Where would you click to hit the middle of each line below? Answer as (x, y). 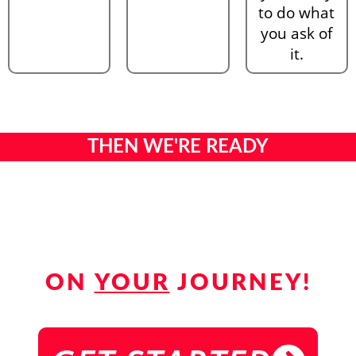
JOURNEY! (240, 283)
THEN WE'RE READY (178, 147)
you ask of (297, 33)
